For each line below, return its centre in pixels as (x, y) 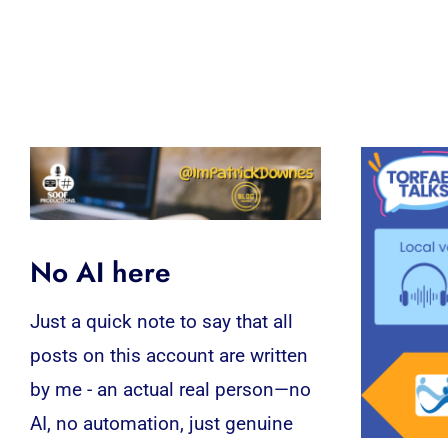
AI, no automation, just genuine (161, 424)
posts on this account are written (168, 356)
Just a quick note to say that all (161, 322)
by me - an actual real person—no (170, 390)
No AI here (100, 273)
